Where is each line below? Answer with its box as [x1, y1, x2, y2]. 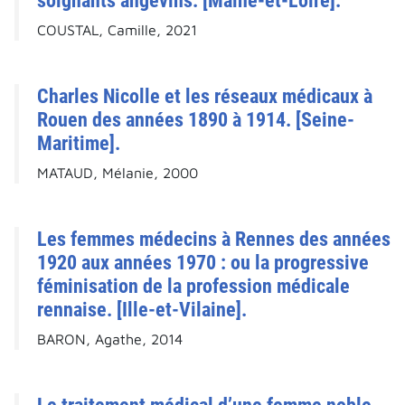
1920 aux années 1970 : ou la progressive [37, 250, 369, 275]
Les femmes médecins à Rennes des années [37, 227, 391, 251]
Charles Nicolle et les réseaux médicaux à [37, 84, 372, 108]
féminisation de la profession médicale [37, 274, 350, 298]
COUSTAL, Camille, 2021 [37, 22, 197, 39]
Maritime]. [37, 131, 120, 155]
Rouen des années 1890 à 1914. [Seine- [37, 108, 354, 132]
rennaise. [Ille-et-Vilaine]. [37, 297, 247, 322]
